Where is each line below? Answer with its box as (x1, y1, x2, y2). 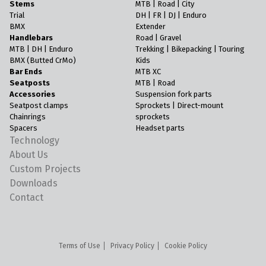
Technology (9, 135, 59, 147)
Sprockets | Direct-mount (135, 101, 223, 110)
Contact (9, 192, 43, 204)
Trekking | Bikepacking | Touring (135, 45, 245, 54)
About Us (9, 149, 48, 161)
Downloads (9, 178, 58, 189)
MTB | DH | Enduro (9, 45, 73, 54)
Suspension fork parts (135, 90, 212, 99)
